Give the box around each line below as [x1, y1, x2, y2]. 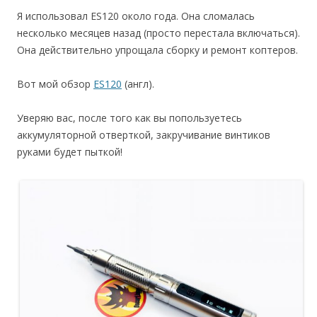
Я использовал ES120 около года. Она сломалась [17, 9, 255, 23]
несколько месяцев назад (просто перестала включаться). [17, 26, 300, 40]
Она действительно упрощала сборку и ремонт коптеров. [17, 43, 298, 57]
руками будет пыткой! [17, 145, 122, 159]
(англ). [122, 77, 154, 91]
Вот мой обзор [17, 77, 93, 91]
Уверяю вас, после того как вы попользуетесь [17, 111, 242, 125]
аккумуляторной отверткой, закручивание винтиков [17, 128, 270, 142]
